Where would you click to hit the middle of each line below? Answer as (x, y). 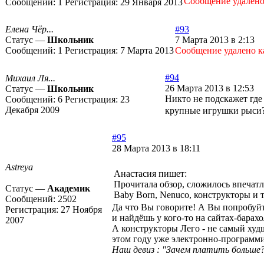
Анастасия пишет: (150, 174)
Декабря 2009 (32, 110)
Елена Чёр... (29, 29)
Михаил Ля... (30, 78)
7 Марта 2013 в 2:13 (215, 40)
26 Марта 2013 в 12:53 (209, 88)
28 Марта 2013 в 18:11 (156, 148)
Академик (69, 189)
